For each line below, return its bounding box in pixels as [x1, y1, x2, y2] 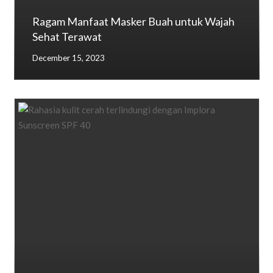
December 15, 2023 [32, 53, 105, 63]
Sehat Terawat [32, 29, 102, 43]
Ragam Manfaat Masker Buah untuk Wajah [32, 14, 235, 28]
